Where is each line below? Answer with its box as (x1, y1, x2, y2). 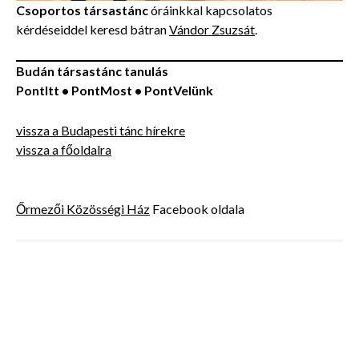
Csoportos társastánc (16, 2, 148, 18)
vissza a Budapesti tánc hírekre (16, 123, 185, 139)
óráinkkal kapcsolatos (148, 2, 272, 18)
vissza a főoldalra (16, 142, 111, 158)
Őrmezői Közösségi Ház (16, 201, 150, 217)
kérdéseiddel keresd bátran (16, 22, 169, 38)
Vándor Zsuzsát (169, 22, 255, 38)
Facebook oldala (150, 201, 244, 217)
